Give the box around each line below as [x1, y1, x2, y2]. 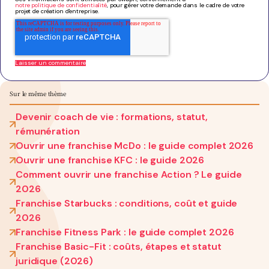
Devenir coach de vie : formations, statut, [16, 110, 208, 123]
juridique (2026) [16, 254, 94, 267]
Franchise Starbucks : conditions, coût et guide [16, 196, 238, 210]
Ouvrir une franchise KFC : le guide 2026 [16, 153, 205, 166]
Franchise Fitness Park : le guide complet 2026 [16, 225, 234, 238]
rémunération [16, 124, 80, 138]
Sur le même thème [10, 88, 66, 98]
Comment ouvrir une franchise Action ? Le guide [16, 168, 242, 181]
